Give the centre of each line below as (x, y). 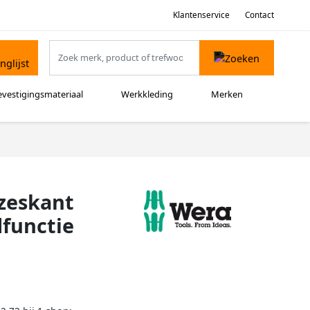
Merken (227, 94)
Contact (259, 15)
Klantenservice (201, 15)
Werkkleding (147, 94)
